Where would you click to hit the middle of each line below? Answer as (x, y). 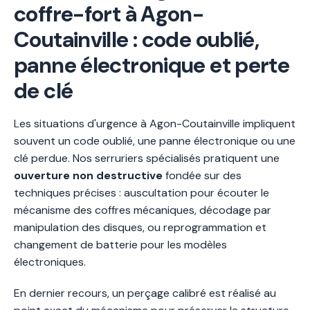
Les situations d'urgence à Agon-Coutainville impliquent (155, 123)
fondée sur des (202, 175)
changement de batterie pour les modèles (120, 244)
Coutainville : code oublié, (137, 39)
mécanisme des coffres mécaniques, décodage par (143, 210)
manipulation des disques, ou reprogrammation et (140, 227)
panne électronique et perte (152, 65)
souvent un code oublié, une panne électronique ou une (155, 140)
